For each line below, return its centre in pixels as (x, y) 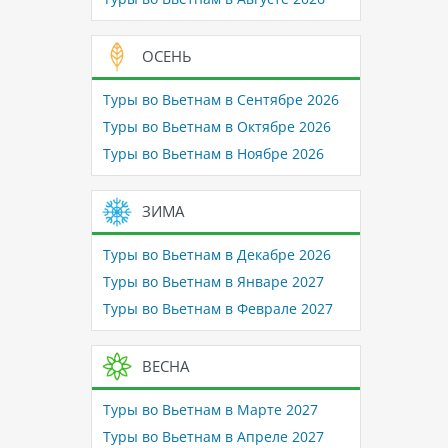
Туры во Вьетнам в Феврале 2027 (217, 309)
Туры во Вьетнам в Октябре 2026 (216, 127)
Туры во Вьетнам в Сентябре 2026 (220, 100)
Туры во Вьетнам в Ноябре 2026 (213, 154)
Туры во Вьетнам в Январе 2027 (213, 282)
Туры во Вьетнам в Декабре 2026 (216, 255)
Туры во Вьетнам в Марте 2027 (210, 410)
